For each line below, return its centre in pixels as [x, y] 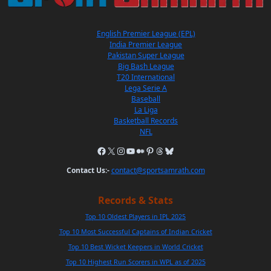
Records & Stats [135, 200]
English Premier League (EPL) [146, 33]
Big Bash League [146, 66]
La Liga [146, 109]
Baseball [146, 99]
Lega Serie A [146, 88]
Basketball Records [146, 120]
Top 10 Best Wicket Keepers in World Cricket [135, 247]
